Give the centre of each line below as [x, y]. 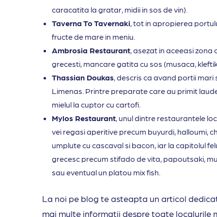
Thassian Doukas [83, 77]
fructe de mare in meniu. [94, 37]
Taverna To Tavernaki [91, 23]
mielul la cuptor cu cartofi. [97, 105]
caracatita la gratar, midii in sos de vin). [120, 10]
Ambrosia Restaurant [91, 50]
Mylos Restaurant [84, 118]
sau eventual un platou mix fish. [107, 172]
